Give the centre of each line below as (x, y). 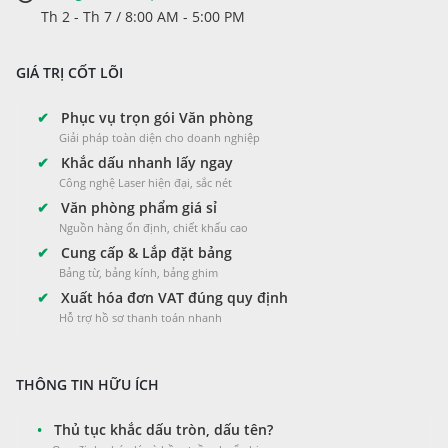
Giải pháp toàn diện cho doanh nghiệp (159, 138)
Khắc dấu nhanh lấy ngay (145, 163)
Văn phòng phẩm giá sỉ (137, 208)
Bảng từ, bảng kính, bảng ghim (138, 273)
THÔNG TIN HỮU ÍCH (87, 384)
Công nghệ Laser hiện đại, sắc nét (145, 183)
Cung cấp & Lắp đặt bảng (144, 253)
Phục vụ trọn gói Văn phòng (155, 118)
